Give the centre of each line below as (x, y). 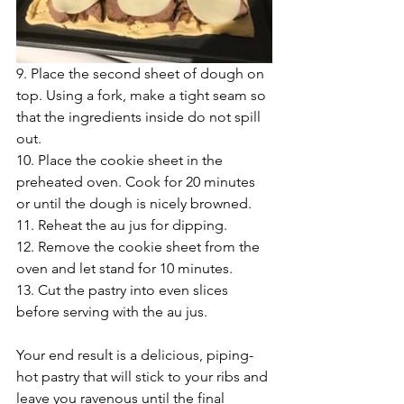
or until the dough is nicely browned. (134, 204)
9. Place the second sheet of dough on (142, 74)
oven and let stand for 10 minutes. (124, 269)
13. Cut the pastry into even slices (124, 290)
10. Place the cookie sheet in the (121, 161)
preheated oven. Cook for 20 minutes (138, 182)
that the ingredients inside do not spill (140, 117)
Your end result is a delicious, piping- (135, 355)
